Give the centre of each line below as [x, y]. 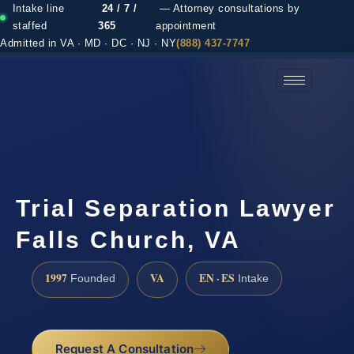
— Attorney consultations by [228, 9]
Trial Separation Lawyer [176, 208]
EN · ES [217, 278]
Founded [91, 278]
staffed [30, 26]
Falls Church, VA [128, 239]
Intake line [38, 9]
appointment [186, 26]
